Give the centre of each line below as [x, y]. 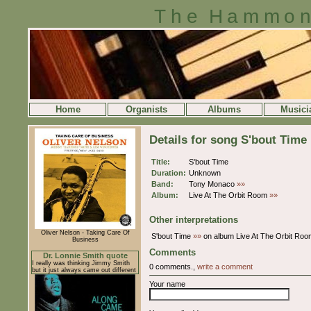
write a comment [225, 267]
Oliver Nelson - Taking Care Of [85, 233]
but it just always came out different [84, 270]
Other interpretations [194, 220]
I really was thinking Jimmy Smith [81, 263]
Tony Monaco [213, 184]
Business [85, 239]
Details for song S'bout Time [228, 140]
